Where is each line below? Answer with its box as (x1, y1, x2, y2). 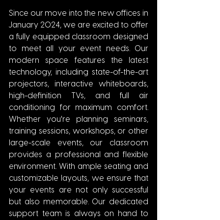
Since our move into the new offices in (9, 9, 148, 18)
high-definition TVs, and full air (9, 92, 148, 101)
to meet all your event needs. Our (9, 45, 148, 54)
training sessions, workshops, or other (9, 127, 148, 136)
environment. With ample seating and (9, 163, 148, 171)
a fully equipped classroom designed (9, 33, 148, 42)
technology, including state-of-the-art (9, 68, 148, 77)
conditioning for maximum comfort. (9, 104, 148, 112)
